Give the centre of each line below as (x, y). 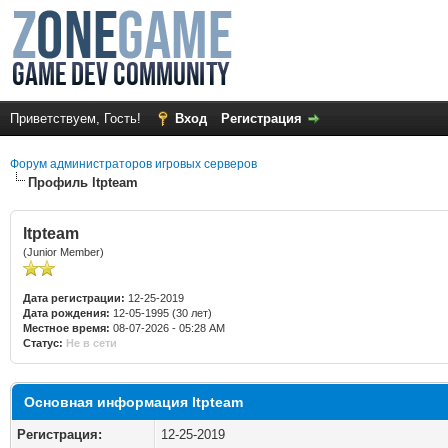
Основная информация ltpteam (133, 402)
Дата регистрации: (74, 298)
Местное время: (66, 328)
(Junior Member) (63, 252)
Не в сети (91, 343)
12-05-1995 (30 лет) (161, 313)
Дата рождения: (66, 313)
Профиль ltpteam (83, 182)
